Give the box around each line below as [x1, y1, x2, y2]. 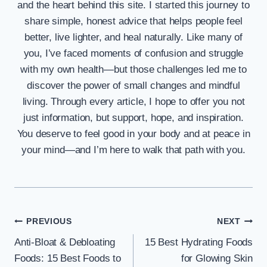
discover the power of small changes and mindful [27, 79, 240, 91]
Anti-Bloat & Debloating [14, 236, 116, 248]
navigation [14, 240, 97, 259]
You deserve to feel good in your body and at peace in [17, 128, 250, 139]
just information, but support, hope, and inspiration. [23, 111, 244, 123]
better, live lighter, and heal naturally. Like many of [24, 31, 243, 43]
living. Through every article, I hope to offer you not [22, 95, 245, 107]
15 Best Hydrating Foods [144, 236, 253, 248]
